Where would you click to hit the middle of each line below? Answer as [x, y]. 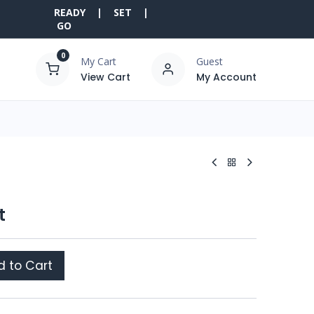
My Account [226, 77]
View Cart [105, 77]
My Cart [98, 61]
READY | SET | [104, 12]
